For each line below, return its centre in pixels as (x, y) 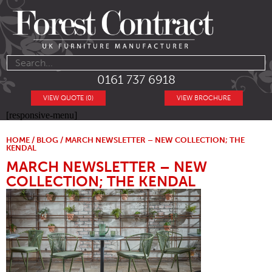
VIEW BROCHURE (203, 98)
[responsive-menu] (42, 115)
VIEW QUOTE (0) (69, 98)
